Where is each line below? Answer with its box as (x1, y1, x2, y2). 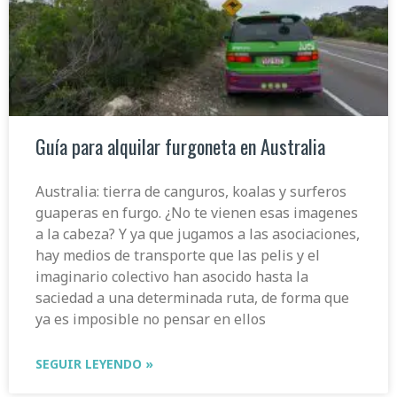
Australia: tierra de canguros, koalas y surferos (35, 181, 346, 201)
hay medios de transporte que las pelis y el (35, 245, 320, 265)
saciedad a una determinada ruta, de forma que (35, 287, 349, 307)
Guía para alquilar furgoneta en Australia (35, 131, 325, 160)
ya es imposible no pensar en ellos (35, 308, 266, 329)
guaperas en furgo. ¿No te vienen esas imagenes (35, 202, 358, 222)
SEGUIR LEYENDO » (35, 354, 153, 372)
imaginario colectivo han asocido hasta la (35, 266, 308, 286)
